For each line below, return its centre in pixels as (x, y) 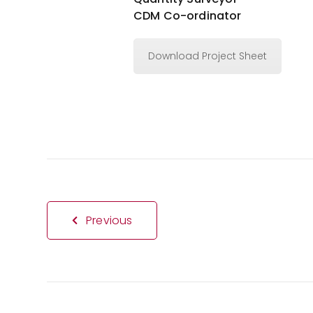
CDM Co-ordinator (188, 15)
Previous (109, 221)
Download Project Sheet (208, 56)
